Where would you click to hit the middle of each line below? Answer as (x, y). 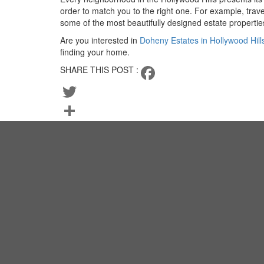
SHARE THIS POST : (99, 70)
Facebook (79, 92)
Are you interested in (100, 40)
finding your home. (95, 52)
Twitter (72, 111)
